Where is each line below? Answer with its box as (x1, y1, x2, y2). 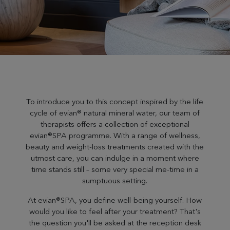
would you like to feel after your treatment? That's (29, 206, 201, 216)
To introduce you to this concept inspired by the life (26, 97, 204, 106)
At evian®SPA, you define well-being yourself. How (28, 195, 202, 205)
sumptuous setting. (82, 176, 148, 185)
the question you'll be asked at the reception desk (28, 218, 201, 227)
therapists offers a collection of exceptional (40, 119, 189, 129)
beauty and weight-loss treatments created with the (26, 142, 204, 151)
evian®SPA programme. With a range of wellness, (29, 130, 200, 140)
